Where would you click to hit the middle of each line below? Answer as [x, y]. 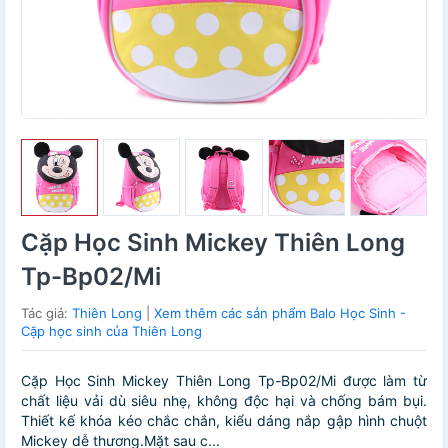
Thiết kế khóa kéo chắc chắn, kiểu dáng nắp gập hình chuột [224, 421]
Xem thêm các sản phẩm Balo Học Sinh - [280, 313]
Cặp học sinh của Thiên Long [111, 331]
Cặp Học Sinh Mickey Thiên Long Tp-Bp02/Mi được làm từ [224, 381]
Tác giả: [46, 313]
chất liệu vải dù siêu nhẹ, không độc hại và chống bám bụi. [224, 401]
